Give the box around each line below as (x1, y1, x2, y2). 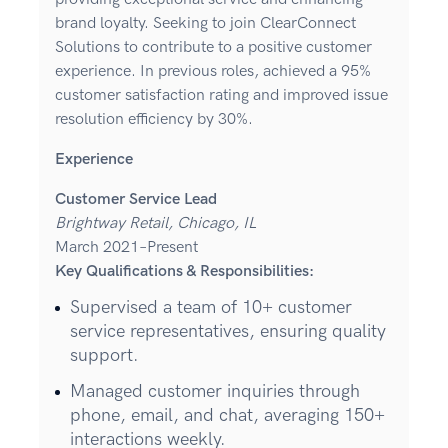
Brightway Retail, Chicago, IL (55, 214, 256, 234)
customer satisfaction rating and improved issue (55, 86, 388, 106)
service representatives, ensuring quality (70, 321, 386, 343)
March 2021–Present (55, 238, 198, 258)
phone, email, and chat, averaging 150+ (70, 405, 385, 427)
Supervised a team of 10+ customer (70, 297, 352, 319)
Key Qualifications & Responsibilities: (55, 262, 314, 282)
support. (70, 345, 139, 367)
